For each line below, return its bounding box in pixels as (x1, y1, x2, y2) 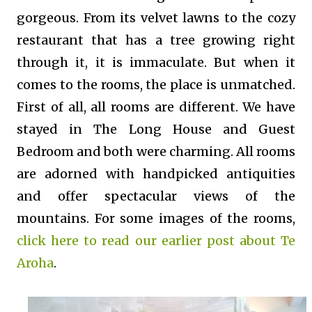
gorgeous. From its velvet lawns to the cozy (17, 9, 295, 26)
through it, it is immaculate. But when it (17, 54, 295, 70)
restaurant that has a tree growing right (17, 31, 295, 48)
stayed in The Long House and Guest (17, 120, 295, 137)
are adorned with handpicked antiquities (17, 165, 295, 182)
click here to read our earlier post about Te (17, 232, 295, 249)
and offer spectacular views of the (17, 187, 295, 204)
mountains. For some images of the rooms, (17, 210, 295, 226)
